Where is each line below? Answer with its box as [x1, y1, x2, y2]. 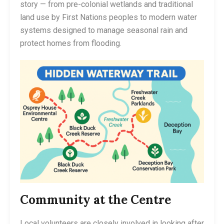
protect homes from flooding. [20, 38, 121, 48]
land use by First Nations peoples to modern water [20, 12, 197, 22]
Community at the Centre [20, 191, 171, 207]
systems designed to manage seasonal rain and [20, 25, 187, 35]
